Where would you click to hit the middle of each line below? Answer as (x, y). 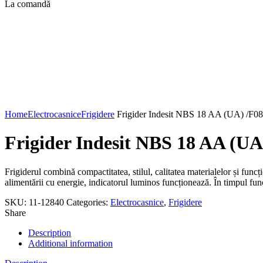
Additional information (70, 243)
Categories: (88, 202)
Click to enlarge (34, 104)
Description (50, 232)
